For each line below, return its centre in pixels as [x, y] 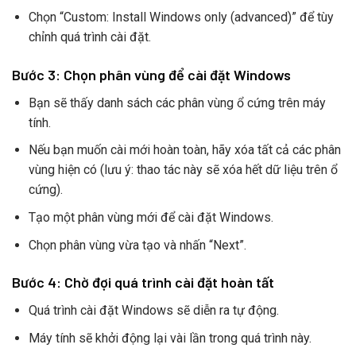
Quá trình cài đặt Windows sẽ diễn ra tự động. [153, 311]
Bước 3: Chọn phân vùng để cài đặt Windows [151, 74]
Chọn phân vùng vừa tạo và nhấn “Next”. [137, 245]
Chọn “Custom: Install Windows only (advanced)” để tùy [181, 17]
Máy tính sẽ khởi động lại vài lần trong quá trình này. [170, 339]
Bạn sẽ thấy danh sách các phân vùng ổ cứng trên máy [177, 103]
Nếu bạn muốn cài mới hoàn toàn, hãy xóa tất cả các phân [184, 150]
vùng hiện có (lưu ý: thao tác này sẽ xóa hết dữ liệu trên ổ [183, 170]
